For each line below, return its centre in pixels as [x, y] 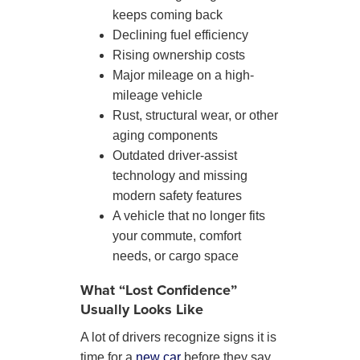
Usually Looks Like [142, 309]
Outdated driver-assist [175, 155]
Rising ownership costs [179, 55]
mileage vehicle [157, 95]
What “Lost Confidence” [159, 290]
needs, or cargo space [176, 256]
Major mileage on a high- [183, 75]
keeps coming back [168, 14]
